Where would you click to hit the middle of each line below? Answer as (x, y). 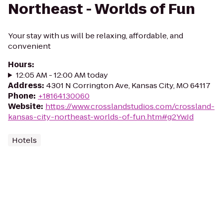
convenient (29, 46)
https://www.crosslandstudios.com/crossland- (130, 106)
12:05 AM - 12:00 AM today (62, 75)
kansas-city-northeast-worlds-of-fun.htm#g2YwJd (101, 117)
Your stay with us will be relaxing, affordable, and (96, 36)
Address (25, 85)
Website (24, 106)
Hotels (24, 140)
